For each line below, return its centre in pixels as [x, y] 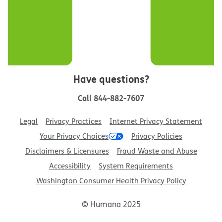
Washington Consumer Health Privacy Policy [111, 181]
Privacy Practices [74, 121]
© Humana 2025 [111, 204]
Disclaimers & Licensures [67, 151]
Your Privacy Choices [74, 136]
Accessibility [70, 166]
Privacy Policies [157, 136]
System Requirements [136, 166]
